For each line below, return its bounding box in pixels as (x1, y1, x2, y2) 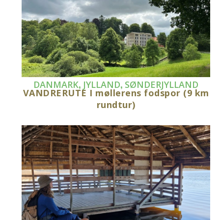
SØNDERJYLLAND (125, 78, 199, 90)
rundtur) (96, 98, 136, 110)
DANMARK (33, 78, 79, 90)
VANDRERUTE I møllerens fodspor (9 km (23, 86, 209, 99)
